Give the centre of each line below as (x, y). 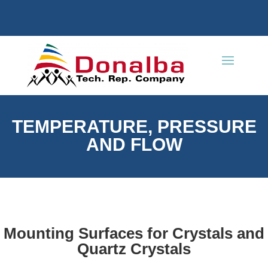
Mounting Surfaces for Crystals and (134, 233)
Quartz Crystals (134, 249)
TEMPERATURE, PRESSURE (134, 126)
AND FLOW (134, 144)
